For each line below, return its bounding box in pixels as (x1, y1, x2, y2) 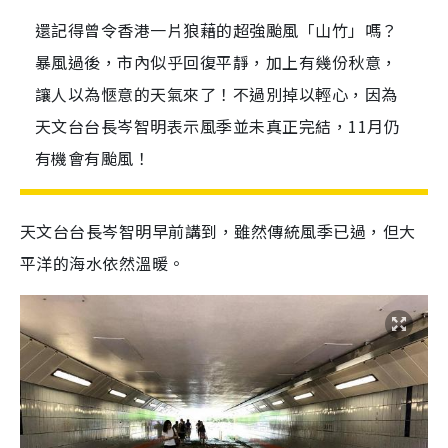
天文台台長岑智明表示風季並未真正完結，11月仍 (35, 114, 401, 138)
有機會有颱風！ (35, 146, 151, 170)
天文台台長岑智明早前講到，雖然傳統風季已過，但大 (20, 219, 416, 243)
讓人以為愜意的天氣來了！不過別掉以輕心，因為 (35, 82, 398, 106)
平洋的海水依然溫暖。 (20, 251, 185, 275)
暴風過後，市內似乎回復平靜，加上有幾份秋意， (35, 50, 398, 74)
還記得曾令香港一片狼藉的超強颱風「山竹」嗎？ (35, 18, 398, 42)
